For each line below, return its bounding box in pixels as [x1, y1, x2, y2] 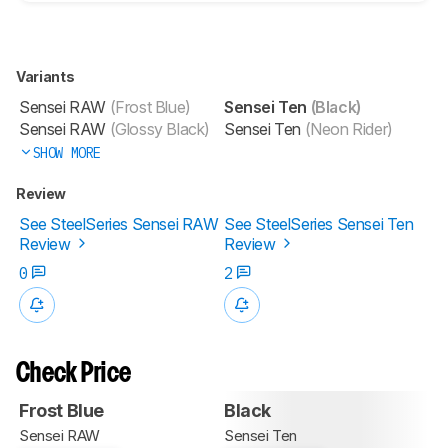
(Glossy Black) [106, 118, 210, 139]
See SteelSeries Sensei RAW [19, 213, 219, 234]
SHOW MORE [32, 143, 101, 162]
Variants [16, 67, 77, 85]
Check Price [16, 361, 132, 387]
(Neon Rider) [301, 118, 393, 139]
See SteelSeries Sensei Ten [224, 213, 414, 234]
